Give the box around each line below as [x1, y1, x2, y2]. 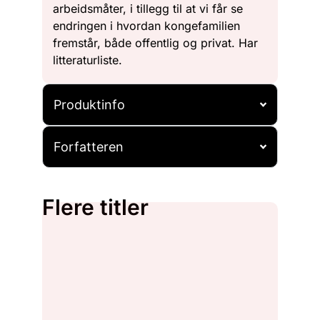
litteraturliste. [53, 52, 122, 67]
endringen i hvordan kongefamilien [53, 18, 240, 33]
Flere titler [42, 194, 149, 220]
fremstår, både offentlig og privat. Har [53, 35, 258, 50]
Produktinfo [54, 96, 125, 112]
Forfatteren [54, 139, 124, 154]
